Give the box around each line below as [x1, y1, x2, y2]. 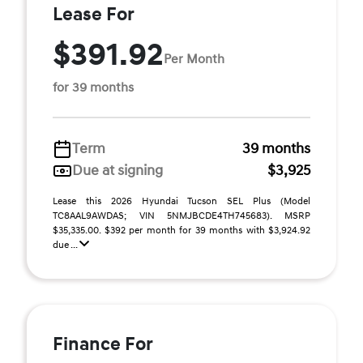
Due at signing [72, 161, 163, 180]
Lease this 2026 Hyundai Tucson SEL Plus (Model [53, 195, 310, 207]
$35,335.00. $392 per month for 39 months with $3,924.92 [53, 224, 310, 237]
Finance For [53, 333, 153, 356]
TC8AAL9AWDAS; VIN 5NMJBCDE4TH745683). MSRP [53, 210, 310, 222]
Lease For [53, 3, 135, 26]
